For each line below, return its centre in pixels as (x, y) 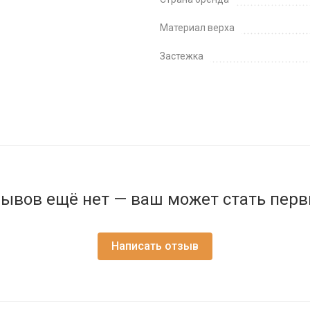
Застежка (182, 56)
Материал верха (197, 28)
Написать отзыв (155, 246)
